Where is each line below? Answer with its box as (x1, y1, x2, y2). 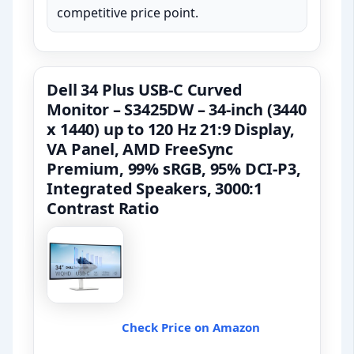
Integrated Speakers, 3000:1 (47, 178, 263, 200)
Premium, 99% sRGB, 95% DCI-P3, (47, 158, 301, 180)
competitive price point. (57, 4, 199, 22)
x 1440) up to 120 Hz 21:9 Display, (47, 119, 295, 141)
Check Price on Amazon (121, 319, 260, 336)
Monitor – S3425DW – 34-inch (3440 (47, 99, 307, 121)
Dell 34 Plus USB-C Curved (47, 79, 243, 101)
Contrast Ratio (47, 198, 159, 220)
